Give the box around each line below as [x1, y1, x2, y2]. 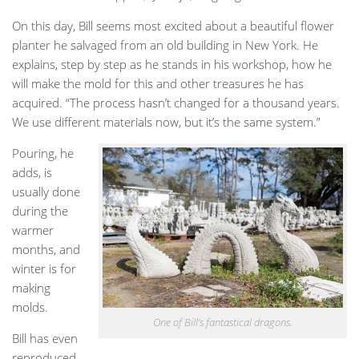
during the [12, 202, 68, 219]
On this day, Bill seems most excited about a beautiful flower [12, 17, 334, 34]
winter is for [12, 260, 76, 276]
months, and [12, 240, 80, 257]
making [12, 279, 50, 296]
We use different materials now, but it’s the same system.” [12, 113, 321, 130]
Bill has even [12, 329, 78, 346]
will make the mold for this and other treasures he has [12, 75, 304, 91]
